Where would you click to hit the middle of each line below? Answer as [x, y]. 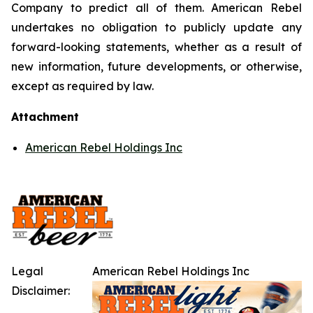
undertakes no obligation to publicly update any [156, 27]
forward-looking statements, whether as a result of [156, 46]
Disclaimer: [41, 290]
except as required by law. [82, 86]
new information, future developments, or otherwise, [156, 66]
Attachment [45, 116]
